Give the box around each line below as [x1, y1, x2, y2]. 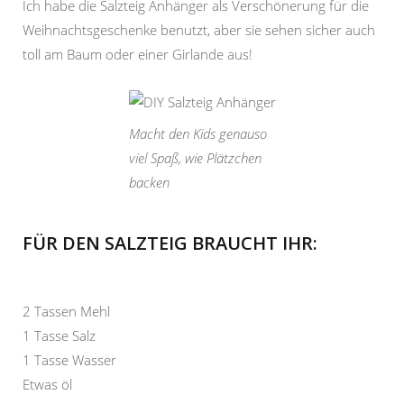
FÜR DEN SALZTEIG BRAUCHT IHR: [23, 230, 317, 255]
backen [128, 172, 170, 191]
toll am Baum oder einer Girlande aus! [23, 45, 252, 64]
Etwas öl [23, 374, 72, 393]
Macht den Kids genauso [128, 124, 267, 142]
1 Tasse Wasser [23, 350, 116, 369]
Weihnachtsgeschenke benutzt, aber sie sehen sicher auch [23, 21, 375, 40]
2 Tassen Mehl [23, 301, 110, 320]
